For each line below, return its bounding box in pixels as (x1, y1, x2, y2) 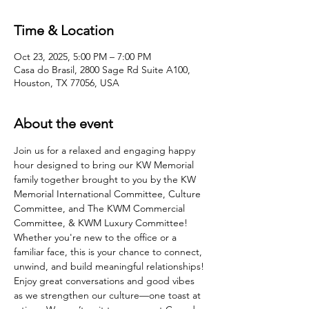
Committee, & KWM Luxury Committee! (14, 216, 190, 229)
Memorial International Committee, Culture (14, 187, 203, 200)
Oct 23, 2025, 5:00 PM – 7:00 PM (14, 50, 151, 63)
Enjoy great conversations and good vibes (14, 274, 197, 287)
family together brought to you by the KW (14, 172, 199, 186)
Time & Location (14, 21, 114, 39)
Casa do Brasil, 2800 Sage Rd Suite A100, (14, 63, 190, 76)
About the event (14, 114, 113, 132)
